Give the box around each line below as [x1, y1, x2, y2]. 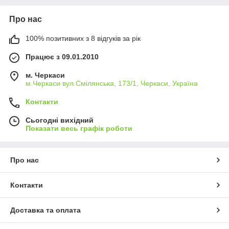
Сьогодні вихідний [26, 116, 94, 125]
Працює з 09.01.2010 [26, 53, 99, 61]
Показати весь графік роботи [26, 124, 132, 133]
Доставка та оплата [10, 206, 81, 215]
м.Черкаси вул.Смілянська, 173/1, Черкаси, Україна [26, 79, 198, 88]
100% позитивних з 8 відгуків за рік [26, 34, 141, 43]
